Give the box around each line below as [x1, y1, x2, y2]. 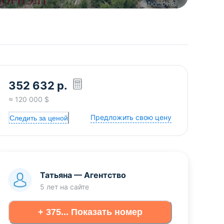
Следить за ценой [9, 113, 68, 122]
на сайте [58, 182, 89, 191]
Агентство [84, 170, 126, 180]
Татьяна [45, 170, 72, 180]
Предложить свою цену [90, 113, 171, 121]
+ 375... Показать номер [37, 206, 142, 217]
